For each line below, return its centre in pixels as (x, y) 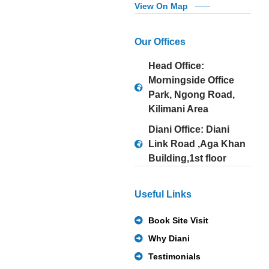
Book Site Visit (178, 221)
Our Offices (160, 42)
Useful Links (163, 195)
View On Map (161, 6)
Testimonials (174, 257)
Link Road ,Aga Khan (197, 144)
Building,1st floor (187, 159)
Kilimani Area (178, 109)
